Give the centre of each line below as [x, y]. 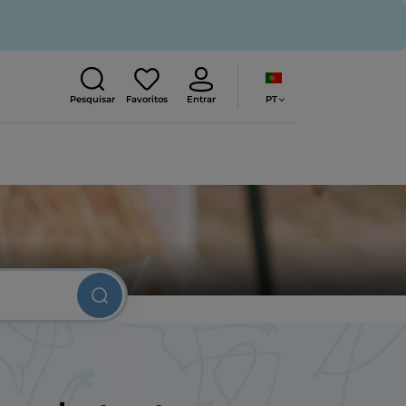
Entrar [201, 100]
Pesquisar [92, 100]
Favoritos [147, 100]
